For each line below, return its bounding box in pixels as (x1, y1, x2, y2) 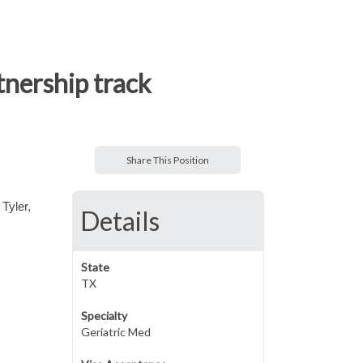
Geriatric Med (80, 325, 151, 339)
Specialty (80, 309, 127, 322)
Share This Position (126, 154, 210, 166)
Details (79, 205, 160, 237)
